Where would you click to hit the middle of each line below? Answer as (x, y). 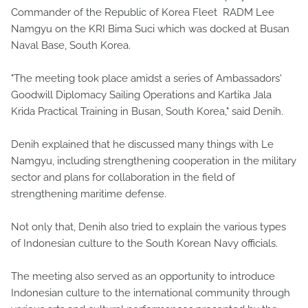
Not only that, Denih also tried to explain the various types (148, 227)
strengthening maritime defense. (89, 194)
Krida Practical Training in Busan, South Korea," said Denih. (147, 111)
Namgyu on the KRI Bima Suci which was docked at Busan (150, 29)
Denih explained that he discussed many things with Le (142, 144)
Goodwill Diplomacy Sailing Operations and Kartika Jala (141, 95)
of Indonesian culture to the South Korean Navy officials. (144, 243)
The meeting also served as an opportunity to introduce (143, 276)
